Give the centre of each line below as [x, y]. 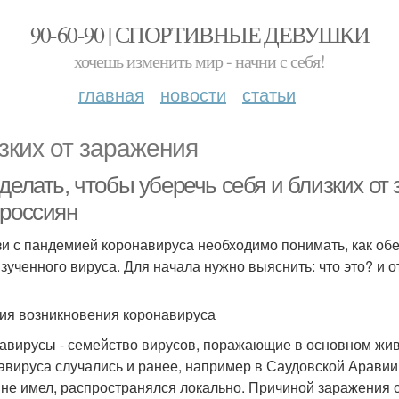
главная [111, 94]
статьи [269, 94]
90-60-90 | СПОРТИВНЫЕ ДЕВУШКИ [199, 34]
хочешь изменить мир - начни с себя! [199, 61]
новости [193, 94]
